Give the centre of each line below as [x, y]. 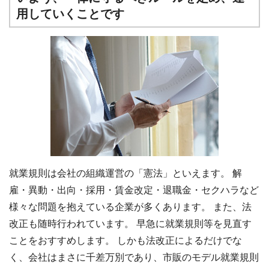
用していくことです [70, 14]
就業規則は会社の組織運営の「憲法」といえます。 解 [125, 173]
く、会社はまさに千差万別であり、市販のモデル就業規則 [134, 257]
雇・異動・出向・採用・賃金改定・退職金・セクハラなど [134, 190]
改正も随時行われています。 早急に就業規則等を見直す [130, 223]
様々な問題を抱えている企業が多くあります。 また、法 [130, 207]
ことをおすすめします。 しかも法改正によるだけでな [125, 240]
